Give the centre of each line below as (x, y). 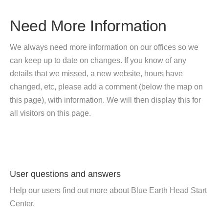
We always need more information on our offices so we (104, 47)
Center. (22, 204)
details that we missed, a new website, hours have (96, 74)
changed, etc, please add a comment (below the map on (106, 87)
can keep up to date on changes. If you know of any (98, 60)
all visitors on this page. (50, 113)
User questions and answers (65, 174)
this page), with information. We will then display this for (105, 100)
